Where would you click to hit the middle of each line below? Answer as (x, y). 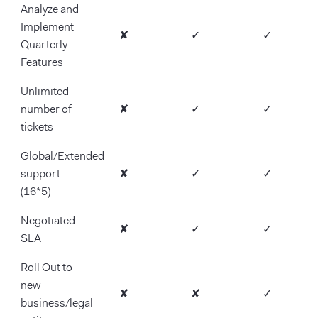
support (40, 175)
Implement (47, 28)
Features (42, 64)
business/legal (57, 304)
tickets (37, 128)
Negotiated (48, 222)
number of (46, 110)
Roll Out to (46, 269)
